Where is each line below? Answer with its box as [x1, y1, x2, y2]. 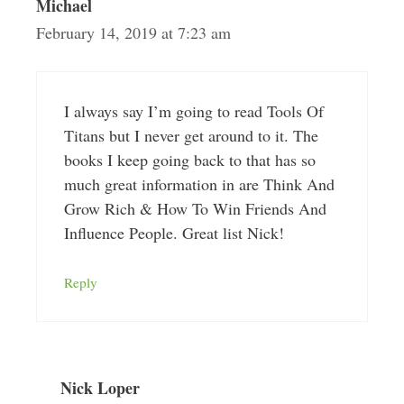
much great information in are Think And [63, 172, 335, 195]
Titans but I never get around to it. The [63, 124, 318, 146]
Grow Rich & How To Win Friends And [63, 197, 326, 219]
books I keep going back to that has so [63, 148, 316, 170]
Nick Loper [60, 375, 140, 399]
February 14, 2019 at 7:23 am [35, 21, 231, 43]
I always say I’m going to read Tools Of [63, 99, 324, 122]
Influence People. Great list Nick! [63, 221, 284, 243]
